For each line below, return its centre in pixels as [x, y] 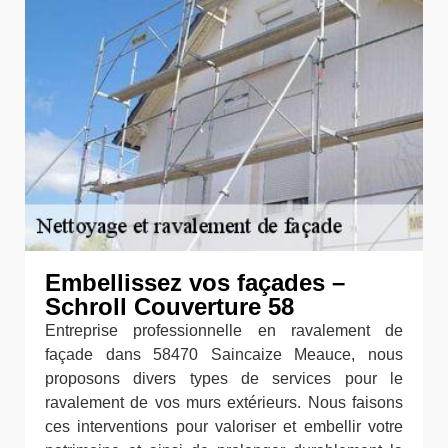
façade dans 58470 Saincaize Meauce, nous [224, 354]
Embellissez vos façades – [195, 282]
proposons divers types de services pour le [224, 378]
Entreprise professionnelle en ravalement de [224, 330]
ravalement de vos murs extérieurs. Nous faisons [224, 402]
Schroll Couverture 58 [169, 306]
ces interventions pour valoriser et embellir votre [224, 426]
